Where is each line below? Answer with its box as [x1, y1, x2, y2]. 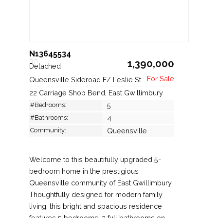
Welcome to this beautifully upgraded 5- [29, 155, 161, 163]
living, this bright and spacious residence [29, 201, 162, 210]
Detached [29, 61, 63, 70]
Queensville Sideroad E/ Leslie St [29, 75, 143, 84]
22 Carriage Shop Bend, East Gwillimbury [29, 88, 163, 97]
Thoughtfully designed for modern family [29, 190, 163, 199]
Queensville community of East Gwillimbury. [29, 178, 173, 187]
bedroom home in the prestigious [29, 166, 139, 175]
